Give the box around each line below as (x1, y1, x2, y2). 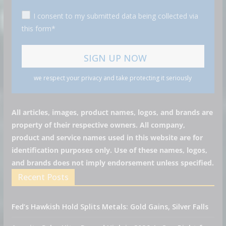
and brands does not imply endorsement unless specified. (11, 157, 214, 167)
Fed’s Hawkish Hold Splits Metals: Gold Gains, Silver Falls (11, 201, 208, 211)
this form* (21, 23, 55, 33)
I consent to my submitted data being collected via (33, 11, 198, 21)
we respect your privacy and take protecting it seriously (34, 73, 192, 82)
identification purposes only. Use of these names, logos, (11, 145, 207, 155)
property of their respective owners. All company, (11, 120, 185, 130)
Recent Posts (17, 171, 69, 183)
